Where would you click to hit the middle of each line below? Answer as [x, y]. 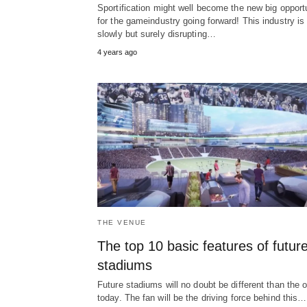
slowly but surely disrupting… [157, 34]
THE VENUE [122, 223]
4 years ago [117, 52]
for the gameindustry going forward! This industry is [201, 21]
